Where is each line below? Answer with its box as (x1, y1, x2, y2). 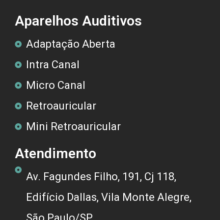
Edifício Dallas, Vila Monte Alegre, (26, 191, 192, 203)
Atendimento (15, 145, 96, 162)
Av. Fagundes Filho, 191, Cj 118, (26, 170, 176, 183)
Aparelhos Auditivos (15, 13, 142, 29)
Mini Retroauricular (26, 120, 121, 133)
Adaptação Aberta (26, 38, 115, 50)
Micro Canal (26, 79, 85, 91)
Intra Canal (26, 58, 80, 71)
